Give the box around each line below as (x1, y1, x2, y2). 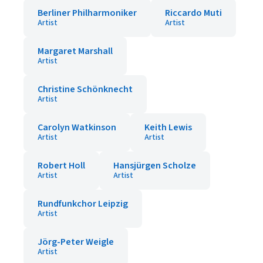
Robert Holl (38, 159, 85, 172)
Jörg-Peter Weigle (38, 235, 114, 248)
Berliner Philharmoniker (38, 6, 137, 19)
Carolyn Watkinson (38, 121, 116, 134)
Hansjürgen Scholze (113, 159, 196, 172)
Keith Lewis (144, 121, 192, 134)
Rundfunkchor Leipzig (38, 197, 128, 210)
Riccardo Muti (165, 6, 222, 19)
